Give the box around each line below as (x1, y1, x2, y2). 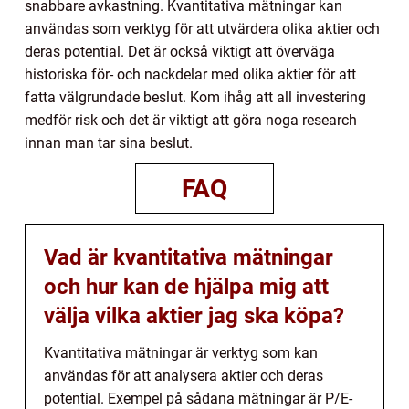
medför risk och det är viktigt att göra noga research (25, 110, 357, 129)
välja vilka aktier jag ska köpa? (44, 302, 344, 329)
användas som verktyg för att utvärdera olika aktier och (25, 19, 380, 37)
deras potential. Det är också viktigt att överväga (25, 42, 335, 60)
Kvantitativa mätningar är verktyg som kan (44, 343, 318, 362)
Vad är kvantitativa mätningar (44, 244, 333, 270)
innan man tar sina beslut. (25, 133, 193, 152)
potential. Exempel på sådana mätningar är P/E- (44, 389, 352, 407)
